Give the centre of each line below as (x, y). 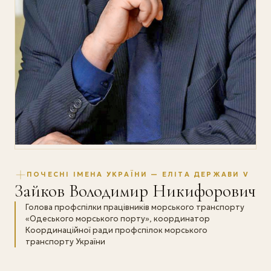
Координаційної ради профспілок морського (116, 230)
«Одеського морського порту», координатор (118, 218)
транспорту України (65, 241)
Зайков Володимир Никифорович (135, 191)
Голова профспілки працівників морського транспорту (135, 207)
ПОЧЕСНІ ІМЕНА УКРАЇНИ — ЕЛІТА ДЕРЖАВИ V (138, 175)
